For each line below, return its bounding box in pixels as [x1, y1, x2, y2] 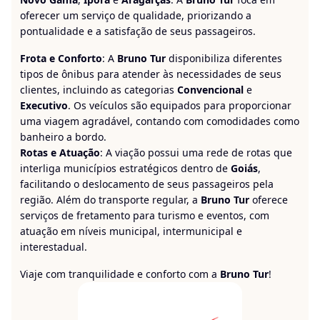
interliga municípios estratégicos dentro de [20, 161, 231, 175]
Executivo [20, 99, 68, 112]
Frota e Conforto [20, 51, 102, 65]
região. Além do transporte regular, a [20, 193, 201, 206]
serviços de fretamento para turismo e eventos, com [20, 209, 269, 222]
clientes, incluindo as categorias [20, 83, 177, 96]
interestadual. [20, 240, 87, 254]
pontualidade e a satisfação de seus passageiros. [20, 24, 256, 38]
